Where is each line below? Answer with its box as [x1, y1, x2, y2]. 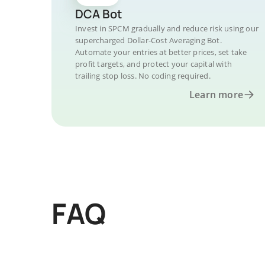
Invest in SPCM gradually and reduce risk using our [75, 23, 259, 34]
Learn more [189, 88, 243, 101]
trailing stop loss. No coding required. [75, 70, 211, 81]
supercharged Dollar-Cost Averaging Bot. [75, 35, 222, 46]
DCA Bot [75, 6, 122, 22]
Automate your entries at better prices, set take [75, 47, 247, 57]
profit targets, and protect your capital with [75, 59, 232, 69]
